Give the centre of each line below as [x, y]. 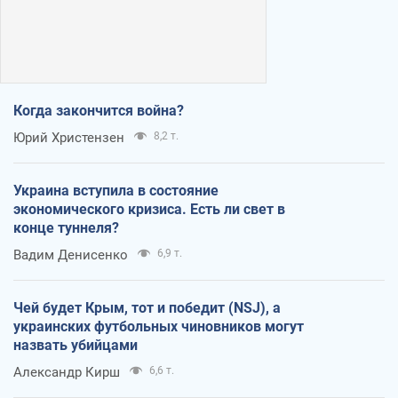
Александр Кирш [67, 372]
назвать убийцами [76, 345]
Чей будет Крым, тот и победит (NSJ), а [147, 307]
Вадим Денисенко [71, 255]
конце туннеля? [66, 227]
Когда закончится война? [99, 110]
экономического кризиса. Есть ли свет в [149, 209]
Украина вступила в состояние [116, 190]
